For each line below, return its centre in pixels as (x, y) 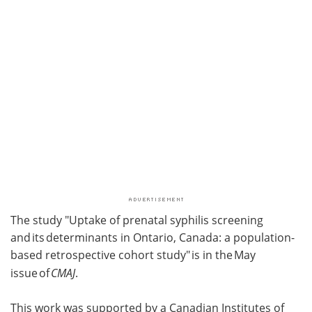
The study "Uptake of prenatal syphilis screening (137, 220)
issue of (31, 273)
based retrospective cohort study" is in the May (133, 255)
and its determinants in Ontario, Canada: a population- (153, 237)
